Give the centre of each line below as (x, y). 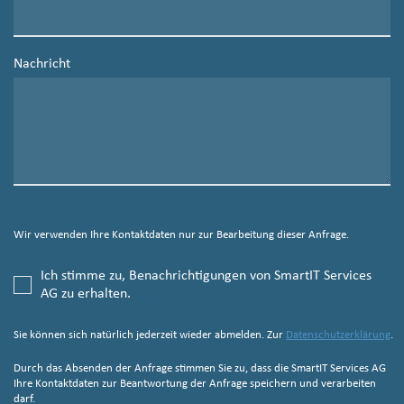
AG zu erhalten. (86, 294)
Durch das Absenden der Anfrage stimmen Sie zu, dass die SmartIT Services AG (200, 369)
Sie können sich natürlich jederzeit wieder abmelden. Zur (150, 335)
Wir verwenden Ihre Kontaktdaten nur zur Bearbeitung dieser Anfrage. (181, 235)
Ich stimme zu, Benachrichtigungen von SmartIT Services (206, 276)
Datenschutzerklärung (338, 335)
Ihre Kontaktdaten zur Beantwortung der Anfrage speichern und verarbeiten (195, 384)
